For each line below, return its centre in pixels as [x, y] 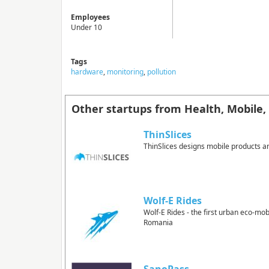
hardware [87, 72]
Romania [158, 222]
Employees [90, 17]
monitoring [125, 72]
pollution [162, 72]
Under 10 [86, 27]
